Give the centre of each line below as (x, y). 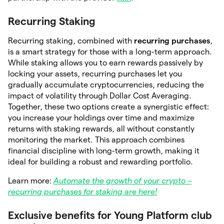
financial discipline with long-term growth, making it (104, 150)
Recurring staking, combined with (70, 40)
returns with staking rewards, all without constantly (101, 128)
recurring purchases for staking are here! (82, 191)
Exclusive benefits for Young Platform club (110, 215)
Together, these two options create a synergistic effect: (108, 106)
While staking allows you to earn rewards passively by (105, 62)
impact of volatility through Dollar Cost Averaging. (100, 95)
